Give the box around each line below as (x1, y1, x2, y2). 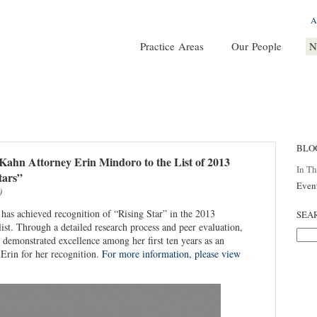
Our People (231, 39, 282, 53)
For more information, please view (102, 246, 241, 260)
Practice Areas (140, 39, 204, 53)
